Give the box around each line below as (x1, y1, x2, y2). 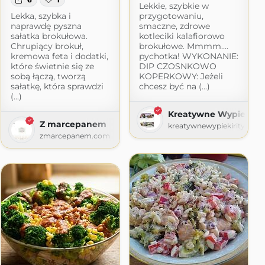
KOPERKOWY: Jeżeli (138, 70, 223, 82)
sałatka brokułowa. (10, 30, 88, 41)
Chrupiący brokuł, (10, 40, 83, 51)
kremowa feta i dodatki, (10, 50, 108, 62)
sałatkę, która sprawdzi (10, 80, 104, 92)
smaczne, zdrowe (138, 20, 210, 31)
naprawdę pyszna (10, 20, 82, 31)
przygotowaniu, (138, 10, 203, 21)
